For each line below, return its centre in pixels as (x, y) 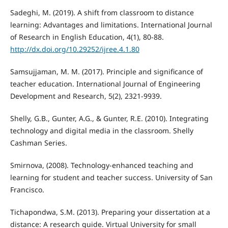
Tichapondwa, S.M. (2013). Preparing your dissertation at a (110, 212)
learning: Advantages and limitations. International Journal (111, 24)
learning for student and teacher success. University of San (111, 177)
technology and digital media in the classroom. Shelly (102, 130)
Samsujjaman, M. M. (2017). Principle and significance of (106, 71)
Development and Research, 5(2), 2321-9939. (86, 96)
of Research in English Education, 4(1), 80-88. (87, 37)
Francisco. (27, 189)
